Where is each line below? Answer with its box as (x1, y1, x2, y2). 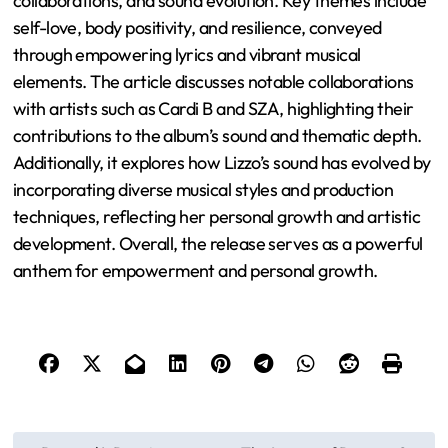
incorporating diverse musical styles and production (12, 178, 394, 202)
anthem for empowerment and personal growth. (12, 259, 378, 283)
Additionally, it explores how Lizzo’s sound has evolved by (12, 151, 431, 175)
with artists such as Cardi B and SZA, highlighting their (12, 97, 414, 121)
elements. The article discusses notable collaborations (12, 70, 414, 94)
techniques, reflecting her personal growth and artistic (12, 205, 421, 229)
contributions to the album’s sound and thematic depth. (12, 124, 422, 148)
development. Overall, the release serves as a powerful (12, 232, 423, 256)
